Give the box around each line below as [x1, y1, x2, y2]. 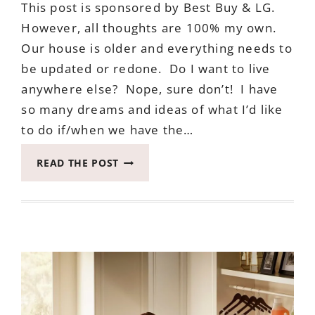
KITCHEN [118, 266, 165, 280]
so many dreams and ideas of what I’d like [21, 101, 283, 118]
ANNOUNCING [118, 153, 193, 167]
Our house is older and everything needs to [21, 40, 292, 57]
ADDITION [118, 201, 172, 215]
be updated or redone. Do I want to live [21, 60, 271, 77]
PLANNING [118, 282, 175, 296]
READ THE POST [37, 156, 120, 170]
